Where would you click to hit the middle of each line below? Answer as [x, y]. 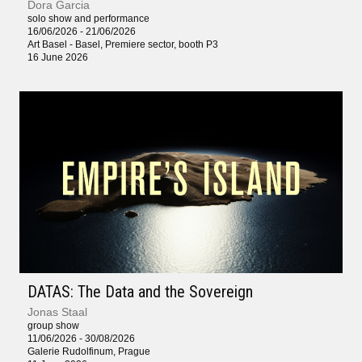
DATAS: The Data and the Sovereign [140, 292]
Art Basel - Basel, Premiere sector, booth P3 [123, 44]
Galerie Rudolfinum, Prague [89, 352]
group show [53, 326]
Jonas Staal [57, 312]
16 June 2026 [58, 57]
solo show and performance [88, 18]
